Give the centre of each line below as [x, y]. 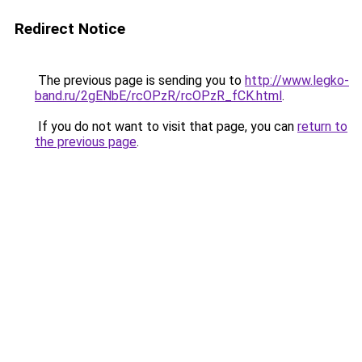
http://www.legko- [297, 80]
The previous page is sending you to [140, 80]
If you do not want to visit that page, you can [166, 126]
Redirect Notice [70, 29]
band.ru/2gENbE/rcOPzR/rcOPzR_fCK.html [158, 96]
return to [322, 126]
